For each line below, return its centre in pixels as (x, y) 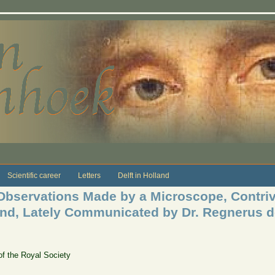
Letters (89, 175)
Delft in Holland (143, 175)
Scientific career (34, 175)
